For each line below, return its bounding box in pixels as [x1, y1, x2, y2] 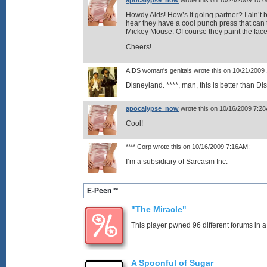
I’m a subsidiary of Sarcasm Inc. [126, 157, 228, 166]
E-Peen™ [87, 187, 119, 195]
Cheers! [126, 43, 151, 51]
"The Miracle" [131, 204, 187, 214]
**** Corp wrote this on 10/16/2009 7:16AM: [126, 143, 250, 150]
